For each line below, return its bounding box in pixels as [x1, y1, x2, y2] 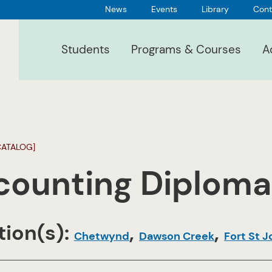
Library [202, 4, 229, 15]
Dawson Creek [139, 229, 214, 243]
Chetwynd [74, 229, 129, 243]
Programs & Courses [131, 42, 241, 57]
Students [61, 42, 110, 57]
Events [151, 4, 177, 15]
